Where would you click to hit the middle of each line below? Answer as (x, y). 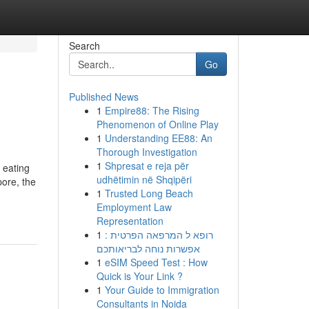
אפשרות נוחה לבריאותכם (148, 248)
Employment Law (134, 207)
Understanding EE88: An (158, 138)
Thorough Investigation (147, 152)
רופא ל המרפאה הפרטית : (159, 235)
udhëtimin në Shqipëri (144, 179)
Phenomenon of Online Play (157, 124)
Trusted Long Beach (149, 193)
